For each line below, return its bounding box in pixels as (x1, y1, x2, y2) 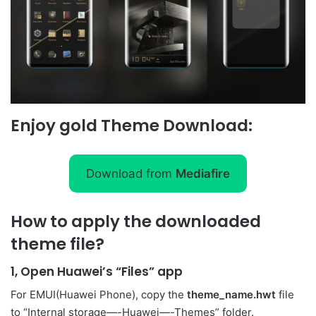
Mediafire (176, 166, 230, 181)
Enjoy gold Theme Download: (11, 114, 253, 137)
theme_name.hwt (187, 288, 276, 302)
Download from (86, 166, 176, 181)
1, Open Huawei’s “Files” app (11, 262, 183, 280)
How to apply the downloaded (11, 210, 261, 233)
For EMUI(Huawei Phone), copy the (11, 288, 187, 302)
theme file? (11, 233, 104, 256)
